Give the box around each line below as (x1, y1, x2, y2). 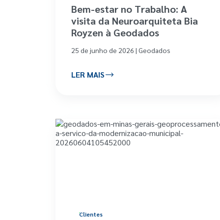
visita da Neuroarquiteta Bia (71, 14, 198, 27)
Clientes (79, 210, 103, 218)
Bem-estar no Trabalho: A (71, 2, 187, 15)
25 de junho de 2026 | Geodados (71, 45, 170, 55)
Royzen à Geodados (71, 26, 159, 39)
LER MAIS (71, 69, 105, 80)
